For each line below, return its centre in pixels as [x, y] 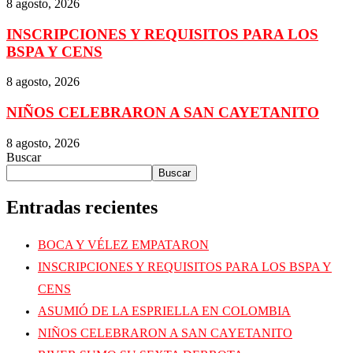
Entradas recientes [82, 207]
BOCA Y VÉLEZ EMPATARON [123, 244]
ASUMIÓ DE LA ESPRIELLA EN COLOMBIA [164, 310]
